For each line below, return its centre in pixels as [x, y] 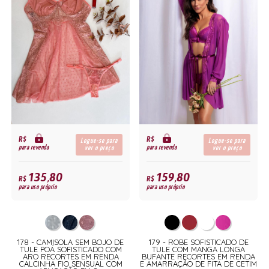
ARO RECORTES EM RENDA [71, 256]
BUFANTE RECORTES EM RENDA [199, 256]
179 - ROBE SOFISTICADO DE [198, 242]
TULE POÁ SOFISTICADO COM [71, 249]
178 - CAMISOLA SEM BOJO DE [71, 242]
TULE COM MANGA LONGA [199, 249]
